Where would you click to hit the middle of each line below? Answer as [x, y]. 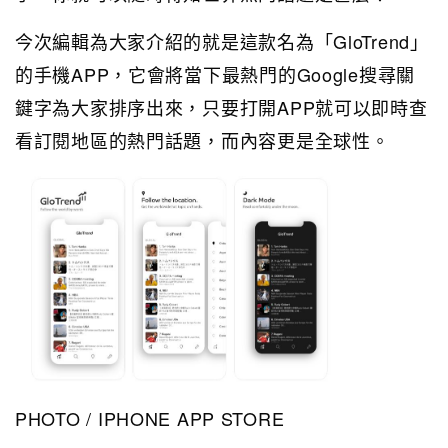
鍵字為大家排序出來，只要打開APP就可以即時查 [221, 106]
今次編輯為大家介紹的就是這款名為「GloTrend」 [222, 40]
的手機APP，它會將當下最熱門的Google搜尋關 [215, 73]
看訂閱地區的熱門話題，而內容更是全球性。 [202, 139]
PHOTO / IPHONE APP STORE [150, 417]
